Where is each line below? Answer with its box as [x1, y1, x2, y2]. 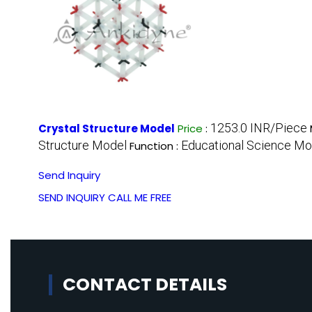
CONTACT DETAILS [63, 272, 227, 297]
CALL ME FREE [108, 190, 171, 205]
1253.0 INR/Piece [210, 120, 307, 136]
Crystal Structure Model [38, 121, 175, 136]
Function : [130, 139, 181, 154]
